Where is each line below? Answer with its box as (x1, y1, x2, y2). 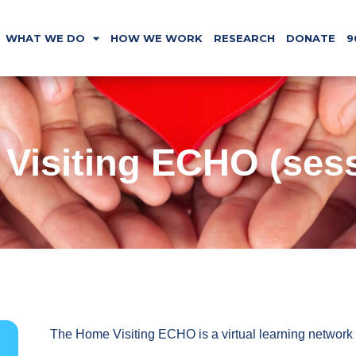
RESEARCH (213, 32, 275, 44)
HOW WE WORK (110, 32, 203, 44)
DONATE (285, 32, 335, 44)
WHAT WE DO (5, 32, 85, 44)
